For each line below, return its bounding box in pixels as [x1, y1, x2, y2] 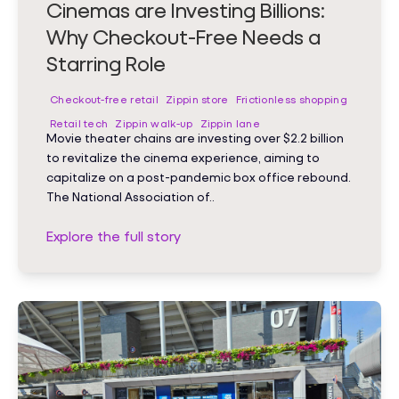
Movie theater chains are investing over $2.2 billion [46, 129, 344, 145]
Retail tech [50, 116, 109, 130]
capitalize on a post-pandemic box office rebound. [46, 168, 351, 184]
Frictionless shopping [235, 92, 347, 106]
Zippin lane [199, 116, 260, 130]
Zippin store [166, 92, 229, 106]
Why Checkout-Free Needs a [46, 23, 321, 49]
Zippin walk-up [115, 116, 193, 130]
